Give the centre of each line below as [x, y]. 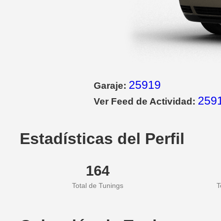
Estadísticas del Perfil [102, 139]
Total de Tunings [98, 186]
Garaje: [111, 86]
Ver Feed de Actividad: [146, 102]
